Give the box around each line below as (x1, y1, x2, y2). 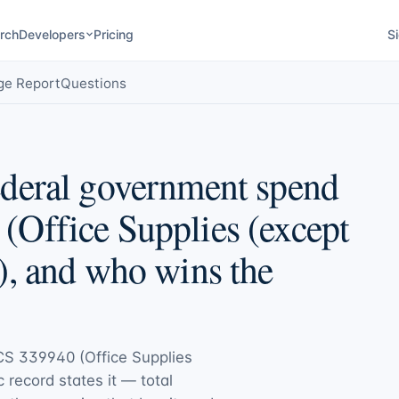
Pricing (93, 26, 134, 42)
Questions (61, 74, 126, 92)
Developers (18, 26, 85, 42)
